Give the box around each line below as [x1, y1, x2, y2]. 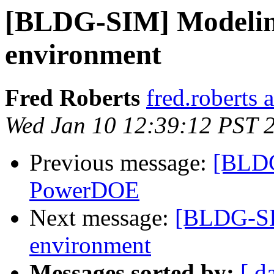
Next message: [29, 204, 175, 231]
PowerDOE [29, 177, 139, 204]
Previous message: [29, 149, 213, 176]
